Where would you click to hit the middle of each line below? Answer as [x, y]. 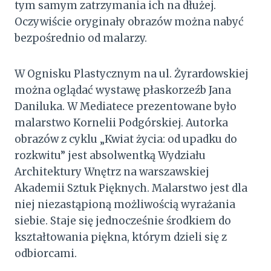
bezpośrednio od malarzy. [81, 38]
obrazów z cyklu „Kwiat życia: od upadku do [126, 139]
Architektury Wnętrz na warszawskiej [112, 171]
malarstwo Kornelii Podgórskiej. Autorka [121, 122]
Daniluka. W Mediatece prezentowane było [126, 106]
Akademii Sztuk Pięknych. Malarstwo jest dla [131, 188]
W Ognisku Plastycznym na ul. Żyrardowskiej [132, 73]
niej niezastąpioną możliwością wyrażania [125, 204]
